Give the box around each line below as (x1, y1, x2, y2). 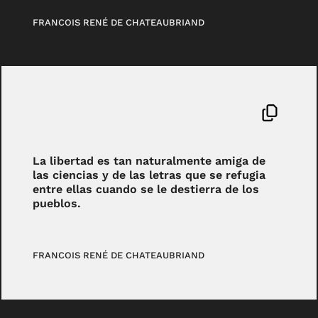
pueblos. (33, 197, 82, 211)
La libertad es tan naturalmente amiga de (33, 154, 266, 168)
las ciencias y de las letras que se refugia (33, 168, 266, 182)
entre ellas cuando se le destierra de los (33, 182, 260, 197)
